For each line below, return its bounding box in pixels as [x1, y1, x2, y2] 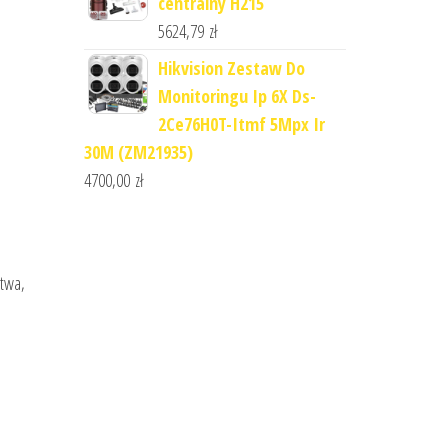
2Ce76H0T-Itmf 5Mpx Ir [157, 112, 325, 136]
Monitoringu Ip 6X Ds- [157, 84, 316, 108]
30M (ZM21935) [83, 140, 193, 164]
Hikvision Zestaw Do [157, 56, 305, 80]
